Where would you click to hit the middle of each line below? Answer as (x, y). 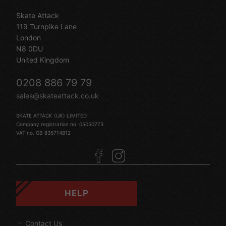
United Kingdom (43, 60)
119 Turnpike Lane (46, 26)
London (29, 37)
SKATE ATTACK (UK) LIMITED (51, 115)
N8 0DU (30, 48)
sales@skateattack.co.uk (58, 95)
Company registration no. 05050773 (60, 124)
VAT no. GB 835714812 (43, 132)
